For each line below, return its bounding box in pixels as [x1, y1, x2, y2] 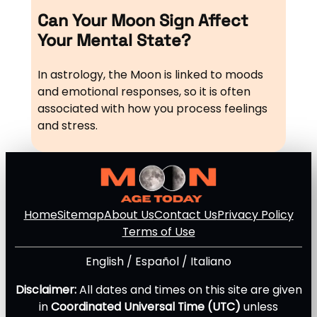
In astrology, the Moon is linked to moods [37, 67, 263, 83]
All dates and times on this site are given [76, 281, 302, 298]
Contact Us [154, 207, 217, 224]
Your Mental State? [37, 29, 191, 51]
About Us [103, 207, 154, 224]
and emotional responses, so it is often [37, 83, 250, 100]
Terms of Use [122, 224, 195, 241]
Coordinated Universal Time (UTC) [51, 298, 241, 315]
